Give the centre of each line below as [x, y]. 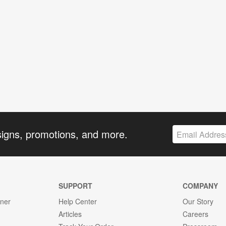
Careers [196, 214]
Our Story [198, 202]
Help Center [77, 202]
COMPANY [201, 186]
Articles [70, 214]
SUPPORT [75, 186]
